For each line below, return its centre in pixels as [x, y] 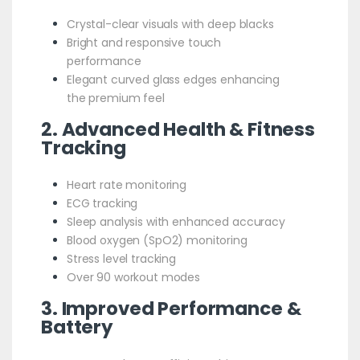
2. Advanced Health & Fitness [178, 129]
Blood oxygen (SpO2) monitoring [157, 240]
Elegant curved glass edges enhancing [173, 79]
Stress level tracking [121, 258]
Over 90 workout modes [133, 277]
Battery [77, 327]
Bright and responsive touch [144, 42]
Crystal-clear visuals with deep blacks [170, 24]
